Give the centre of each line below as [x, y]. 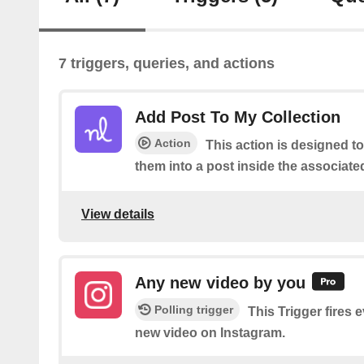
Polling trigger [194, 310]
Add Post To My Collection [238, 117]
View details [118, 214]
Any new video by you [220, 282]
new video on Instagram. [210, 333]
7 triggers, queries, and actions [167, 64]
